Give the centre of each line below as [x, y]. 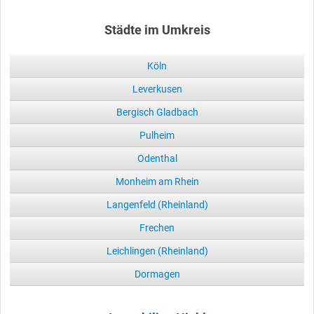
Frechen [157, 227]
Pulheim [157, 135]
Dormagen [157, 274]
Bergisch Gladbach [157, 112]
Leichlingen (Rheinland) [157, 251]
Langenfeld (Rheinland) [157, 204]
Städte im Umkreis [157, 30]
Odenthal [157, 158]
